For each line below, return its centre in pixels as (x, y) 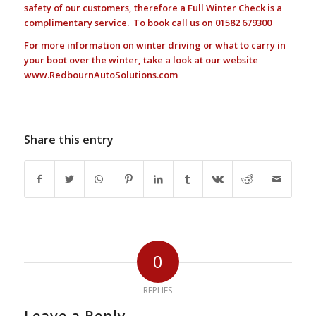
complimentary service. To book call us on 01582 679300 (147, 22)
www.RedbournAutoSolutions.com (101, 74)
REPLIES (158, 290)
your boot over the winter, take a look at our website (142, 60)
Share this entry (68, 139)
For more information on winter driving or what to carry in (154, 45)
